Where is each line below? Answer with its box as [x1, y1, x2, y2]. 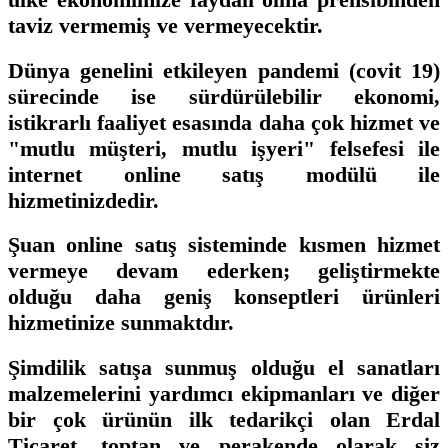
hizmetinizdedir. [8, 187, 159, 213]
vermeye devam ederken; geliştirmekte [8, 258, 440, 284]
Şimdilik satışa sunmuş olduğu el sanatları [8, 355, 440, 381]
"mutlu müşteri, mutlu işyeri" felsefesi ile [8, 135, 440, 161]
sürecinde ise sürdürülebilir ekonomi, [8, 83, 440, 109]
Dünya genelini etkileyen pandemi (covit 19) [8, 57, 440, 83]
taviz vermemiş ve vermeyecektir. [8, 13, 323, 38]
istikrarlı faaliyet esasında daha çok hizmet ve [8, 109, 440, 135]
